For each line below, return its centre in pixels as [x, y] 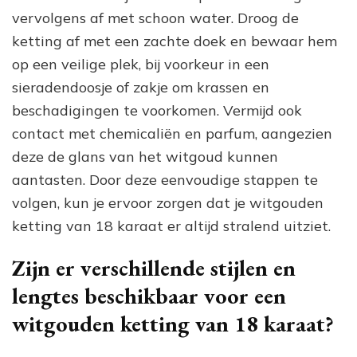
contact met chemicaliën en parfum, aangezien [172, 133]
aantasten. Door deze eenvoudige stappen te [165, 179]
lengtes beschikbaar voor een [149, 295]
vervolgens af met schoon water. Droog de [155, 18]
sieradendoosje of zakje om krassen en [141, 87]
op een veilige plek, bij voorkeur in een [141, 64]
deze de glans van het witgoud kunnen [145, 156]
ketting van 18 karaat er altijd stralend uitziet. [171, 226]
